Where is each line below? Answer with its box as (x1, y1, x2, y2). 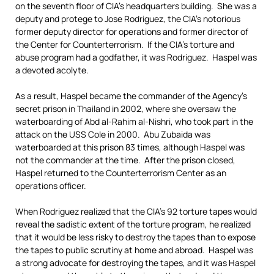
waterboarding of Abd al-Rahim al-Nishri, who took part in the (15, 116, 253, 127)
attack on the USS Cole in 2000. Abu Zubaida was (15, 128, 210, 140)
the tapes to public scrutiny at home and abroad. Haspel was (15, 244, 253, 256)
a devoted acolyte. (15, 64, 89, 76)
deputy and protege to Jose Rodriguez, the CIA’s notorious (15, 13, 240, 24)
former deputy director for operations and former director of (15, 26, 248, 37)
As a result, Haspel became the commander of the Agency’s (15, 90, 247, 102)
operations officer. (15, 180, 86, 191)
